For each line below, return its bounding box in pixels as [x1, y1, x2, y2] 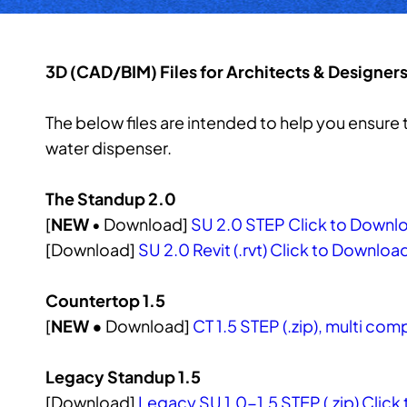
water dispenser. [45, 136, 172, 158]
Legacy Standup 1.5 [45, 365, 201, 387]
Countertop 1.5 [45, 289, 165, 311]
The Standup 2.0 [45, 187, 176, 209]
